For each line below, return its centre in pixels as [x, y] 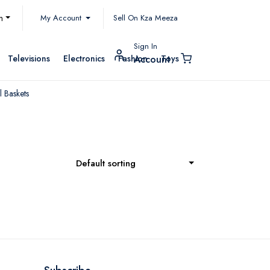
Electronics [84, 59]
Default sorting [106, 164]
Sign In [146, 46]
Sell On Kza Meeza [146, 18]
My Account [62, 17]
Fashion [133, 59]
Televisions [29, 59]
